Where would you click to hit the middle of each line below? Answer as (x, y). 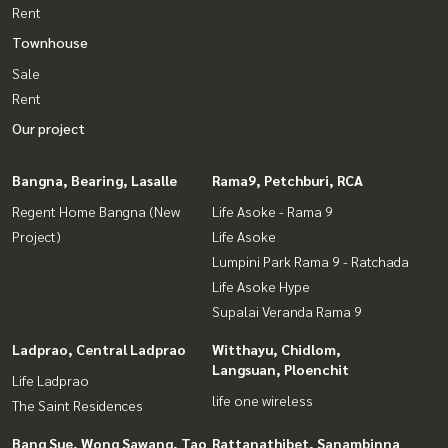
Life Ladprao (50, 379)
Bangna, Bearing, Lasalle (94, 179)
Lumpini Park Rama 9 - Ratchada (310, 260)
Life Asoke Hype (261, 285)
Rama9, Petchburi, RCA (287, 179)
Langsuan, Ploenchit (280, 368)
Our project (48, 127)
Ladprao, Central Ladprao (99, 348)
